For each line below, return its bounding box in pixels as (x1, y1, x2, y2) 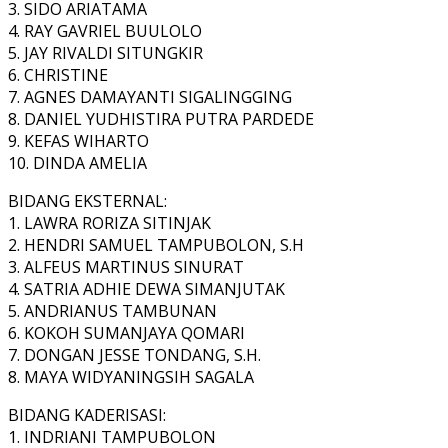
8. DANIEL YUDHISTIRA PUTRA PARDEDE (8, 108, 314, 131)
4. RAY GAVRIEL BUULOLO (8, 20, 202, 43)
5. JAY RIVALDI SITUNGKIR (8, 42, 203, 65)
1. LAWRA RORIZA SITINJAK (8, 212, 211, 235)
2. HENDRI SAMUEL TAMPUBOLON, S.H (8, 234, 304, 257)
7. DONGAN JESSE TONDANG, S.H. (8, 344, 261, 367)
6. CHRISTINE (8, 64, 108, 87)
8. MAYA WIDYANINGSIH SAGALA (8, 366, 254, 389)
